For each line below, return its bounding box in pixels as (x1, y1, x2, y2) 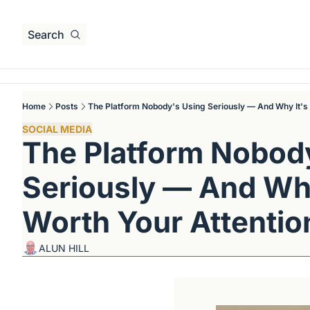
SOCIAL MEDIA (22, 123, 92, 135)
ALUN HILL (39, 241, 89, 254)
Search (28, 27, 64, 42)
